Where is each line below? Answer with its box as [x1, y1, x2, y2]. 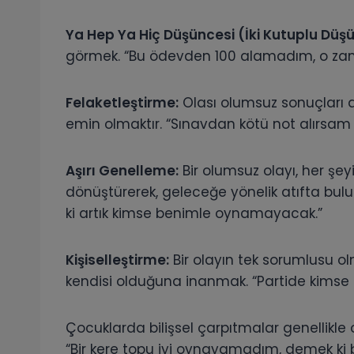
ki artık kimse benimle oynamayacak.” [66, 204, 322, 224]
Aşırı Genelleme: [66, 161, 179, 181]
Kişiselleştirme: [66, 250, 169, 270]
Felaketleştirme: [66, 93, 179, 113]
